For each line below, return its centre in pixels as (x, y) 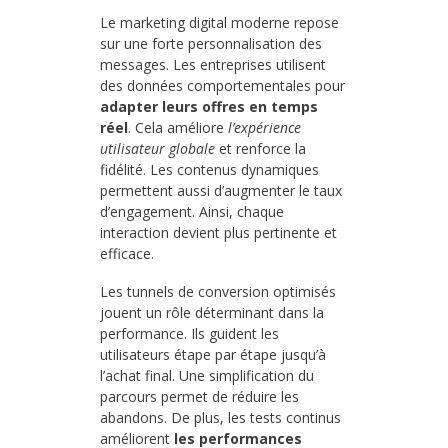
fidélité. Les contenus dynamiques (209, 170)
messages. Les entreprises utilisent (213, 65)
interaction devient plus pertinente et (218, 233)
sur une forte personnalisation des (211, 44)
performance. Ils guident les (189, 334)
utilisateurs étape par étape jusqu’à (213, 355)
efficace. (127, 254)
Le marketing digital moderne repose (219, 23)
